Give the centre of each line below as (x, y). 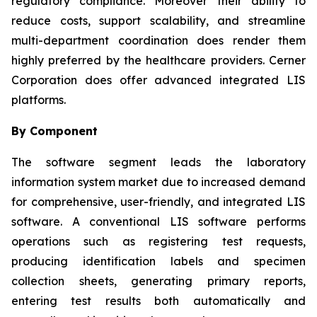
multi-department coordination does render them (158, 40)
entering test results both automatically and (158, 300)
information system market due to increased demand (158, 181)
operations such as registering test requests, (158, 241)
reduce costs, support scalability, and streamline (158, 20)
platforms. (39, 99)
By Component (54, 131)
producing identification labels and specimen (158, 261)
